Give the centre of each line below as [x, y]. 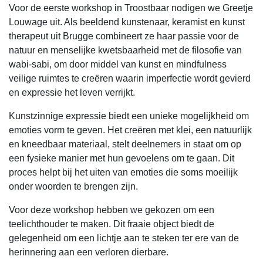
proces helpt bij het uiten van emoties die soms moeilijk [123, 172]
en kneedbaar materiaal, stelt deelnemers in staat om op [125, 144]
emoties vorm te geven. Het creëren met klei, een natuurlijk [130, 130]
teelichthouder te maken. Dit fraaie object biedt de [112, 224]
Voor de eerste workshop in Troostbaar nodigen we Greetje [131, 8]
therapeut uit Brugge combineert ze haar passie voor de [124, 36]
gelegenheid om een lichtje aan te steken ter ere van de [124, 238]
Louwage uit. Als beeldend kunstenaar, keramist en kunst [127, 22]
